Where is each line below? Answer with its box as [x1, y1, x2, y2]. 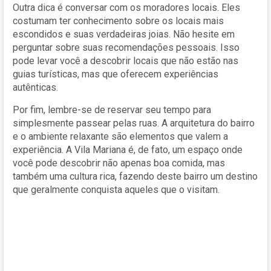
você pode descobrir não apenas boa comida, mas [13, 157, 225, 169]
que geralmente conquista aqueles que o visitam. [13, 183, 220, 195]
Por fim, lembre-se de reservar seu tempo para [13, 103, 211, 116]
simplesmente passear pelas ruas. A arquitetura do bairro [13, 117, 255, 129]
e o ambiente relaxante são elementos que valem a [13, 130, 228, 142]
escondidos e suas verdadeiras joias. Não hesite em [13, 28, 235, 40]
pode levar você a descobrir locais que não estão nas [13, 54, 238, 67]
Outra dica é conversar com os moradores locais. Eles [13, 1, 240, 13]
